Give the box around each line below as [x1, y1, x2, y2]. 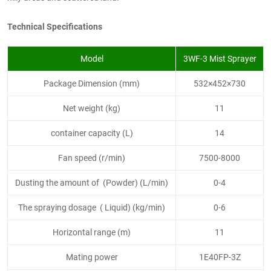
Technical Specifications [7, 20, 102, 32]
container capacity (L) [50, 126, 133, 139]
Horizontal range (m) [53, 226, 131, 238]
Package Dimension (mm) [44, 77, 140, 89]
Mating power [65, 250, 118, 263]
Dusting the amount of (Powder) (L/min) [15, 176, 168, 188]
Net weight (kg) [63, 102, 120, 114]
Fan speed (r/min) [58, 151, 125, 163]
